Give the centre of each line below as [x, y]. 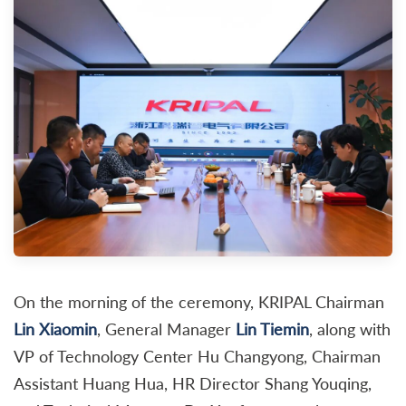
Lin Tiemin [272, 329]
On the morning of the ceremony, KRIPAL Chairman [199, 301]
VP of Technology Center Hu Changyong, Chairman [197, 356]
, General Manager [166, 329]
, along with [350, 329]
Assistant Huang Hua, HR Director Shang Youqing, [193, 383]
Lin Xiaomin [55, 329]
